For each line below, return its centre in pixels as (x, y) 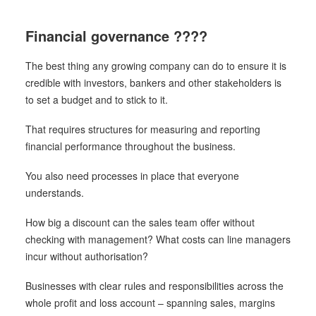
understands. (55, 193)
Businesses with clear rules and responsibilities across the (154, 286)
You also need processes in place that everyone (132, 176)
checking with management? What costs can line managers (158, 239)
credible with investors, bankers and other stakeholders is (153, 83)
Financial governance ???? (116, 36)
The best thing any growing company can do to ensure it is (156, 66)
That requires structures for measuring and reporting (143, 129)
